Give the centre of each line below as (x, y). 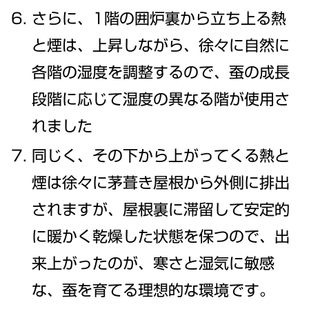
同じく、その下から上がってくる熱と (161, 156)
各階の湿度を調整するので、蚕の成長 (161, 72)
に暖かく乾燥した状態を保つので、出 (161, 237)
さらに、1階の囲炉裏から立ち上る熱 (159, 18)
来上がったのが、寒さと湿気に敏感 (153, 264)
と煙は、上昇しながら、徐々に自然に (161, 45)
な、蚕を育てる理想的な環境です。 (153, 291)
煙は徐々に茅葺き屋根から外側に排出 (161, 183)
